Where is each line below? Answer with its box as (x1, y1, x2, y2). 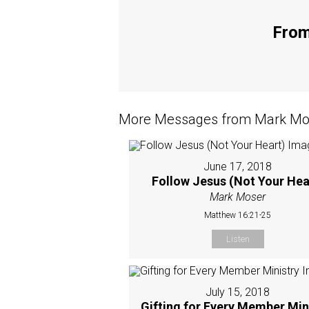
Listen (226, 233, 250, 244)
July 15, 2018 (206, 285, 270, 299)
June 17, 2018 (203, 159, 272, 173)
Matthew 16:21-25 (204, 210, 272, 220)
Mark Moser (210, 190, 266, 203)
